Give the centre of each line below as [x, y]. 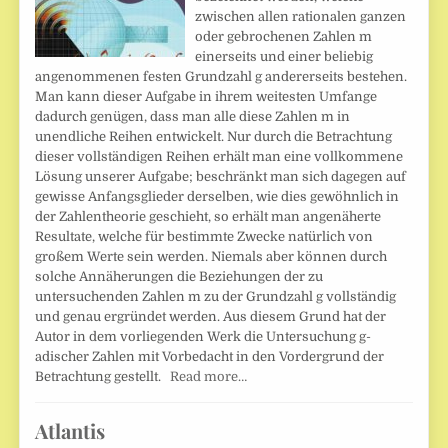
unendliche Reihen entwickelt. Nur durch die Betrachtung [214, 137]
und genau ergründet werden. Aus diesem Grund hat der [211, 317]
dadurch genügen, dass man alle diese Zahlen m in [193, 117]
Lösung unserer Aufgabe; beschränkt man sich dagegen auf [221, 177]
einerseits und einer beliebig [284, 57]
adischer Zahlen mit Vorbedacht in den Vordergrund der [210, 357]
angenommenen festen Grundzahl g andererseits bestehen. [221, 77]
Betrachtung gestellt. [103, 377]
